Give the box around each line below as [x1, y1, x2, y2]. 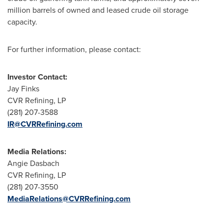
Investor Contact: [7, 71, 67, 82]
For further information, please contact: [7, 44, 141, 55]
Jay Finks [7, 83, 39, 94]
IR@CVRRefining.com [7, 118, 82, 130]
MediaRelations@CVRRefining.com [7, 193, 131, 204]
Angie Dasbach [7, 158, 59, 169]
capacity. [7, 16, 37, 27]
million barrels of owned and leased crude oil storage [7, 4, 189, 16]
